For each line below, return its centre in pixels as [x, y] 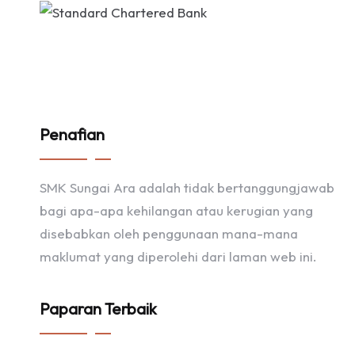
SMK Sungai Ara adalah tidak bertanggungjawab [187, 187]
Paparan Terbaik [98, 309]
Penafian [72, 134]
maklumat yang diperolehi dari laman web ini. [178, 256]
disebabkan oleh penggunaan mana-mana [169, 233]
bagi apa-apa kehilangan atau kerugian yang [176, 210]
